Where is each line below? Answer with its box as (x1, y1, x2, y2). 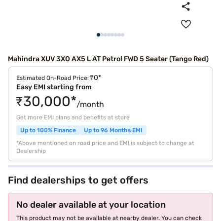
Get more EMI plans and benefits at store (16, 114, 130, 121)
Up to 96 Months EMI (84, 127, 143, 134)
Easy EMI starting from (16, 83, 92, 91)
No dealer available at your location (16, 199, 166, 210)
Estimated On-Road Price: (16, 74, 90, 81)
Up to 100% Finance (20, 127, 76, 134)
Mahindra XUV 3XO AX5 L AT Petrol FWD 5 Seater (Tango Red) (8, 55, 209, 63)
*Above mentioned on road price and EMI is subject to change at (16, 140, 194, 147)
